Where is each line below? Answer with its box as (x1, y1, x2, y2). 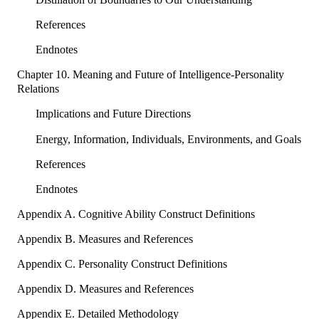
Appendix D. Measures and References (17, 283, 194, 296)
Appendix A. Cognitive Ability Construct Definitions (17, 207, 255, 220)
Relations (17, 83, 59, 95)
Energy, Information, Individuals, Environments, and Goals (35, 132, 301, 145)
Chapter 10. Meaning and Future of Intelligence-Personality (17, 68, 284, 81)
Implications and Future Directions (35, 108, 191, 120)
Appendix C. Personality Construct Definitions (17, 257, 227, 270)
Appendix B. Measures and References (17, 232, 193, 245)
